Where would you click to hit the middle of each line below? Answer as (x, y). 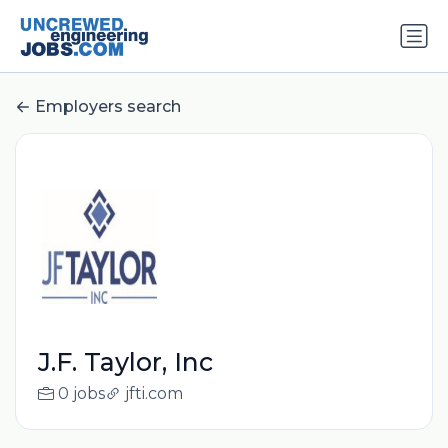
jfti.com (153, 394)
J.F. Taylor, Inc (125, 362)
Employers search (108, 107)
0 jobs (81, 394)
